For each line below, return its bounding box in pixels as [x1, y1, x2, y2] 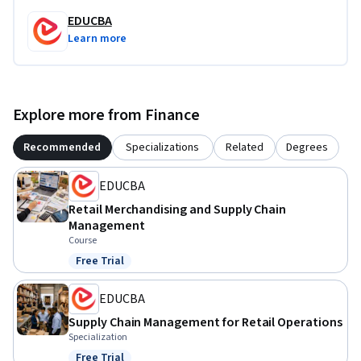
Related [225, 139, 263, 156]
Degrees [286, 139, 329, 156]
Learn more [68, 31, 127, 48]
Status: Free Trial [75, 260, 168, 279]
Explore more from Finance [13, 104, 200, 127]
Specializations [126, 139, 200, 156]
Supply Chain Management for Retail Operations [68, 313, 342, 332]
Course [68, 234, 97, 248]
